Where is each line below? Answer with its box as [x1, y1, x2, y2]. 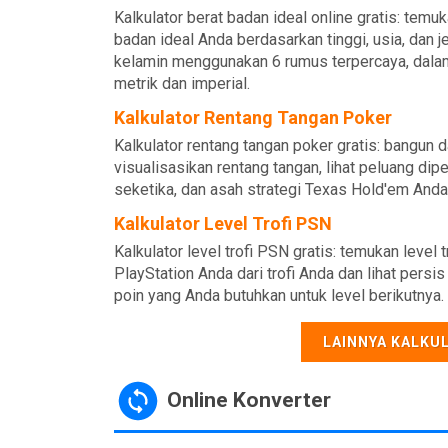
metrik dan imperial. [114, 74, 250, 93]
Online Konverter [162, 387, 331, 412]
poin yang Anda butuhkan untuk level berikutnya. [114, 286, 444, 305]
